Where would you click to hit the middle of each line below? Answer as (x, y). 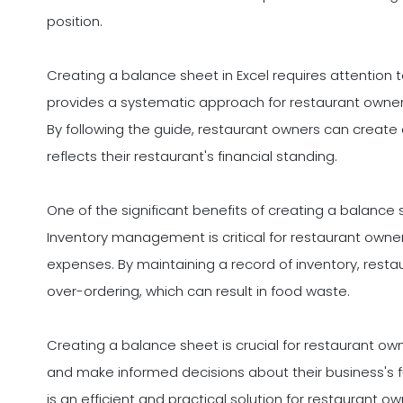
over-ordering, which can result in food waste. (198, 291)
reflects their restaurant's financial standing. (192, 157)
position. (75, 22)
